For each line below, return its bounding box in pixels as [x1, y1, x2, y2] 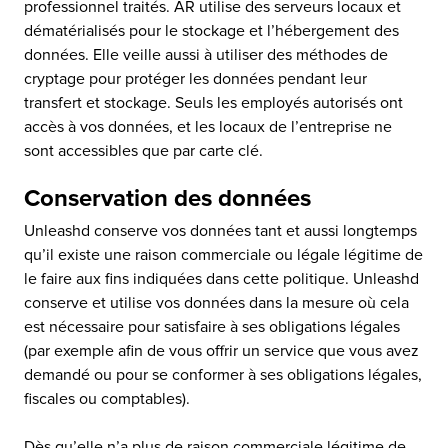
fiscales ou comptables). [24, 389, 190, 409]
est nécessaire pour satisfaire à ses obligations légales [24, 317, 400, 337]
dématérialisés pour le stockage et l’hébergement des [24, 21, 399, 41]
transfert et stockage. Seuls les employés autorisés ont [24, 93, 403, 113]
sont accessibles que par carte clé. [24, 141, 263, 161]
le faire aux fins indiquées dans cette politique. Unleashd [24, 269, 419, 289]
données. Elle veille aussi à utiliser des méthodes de [24, 45, 388, 65]
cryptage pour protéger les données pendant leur [24, 69, 367, 89]
